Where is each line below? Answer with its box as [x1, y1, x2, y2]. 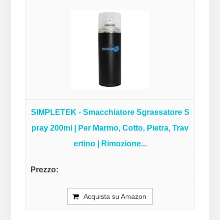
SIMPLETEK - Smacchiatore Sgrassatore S [30, 108, 190, 117]
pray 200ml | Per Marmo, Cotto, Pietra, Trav [31, 124, 189, 133]
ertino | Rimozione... [73, 139, 147, 148]
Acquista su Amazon [83, 192, 146, 201]
